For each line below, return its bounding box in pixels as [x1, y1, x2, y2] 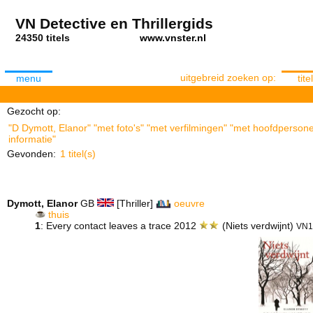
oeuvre [173, 198, 205, 209]
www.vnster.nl [140, 32, 206, 43]
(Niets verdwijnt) [219, 220, 296, 231]
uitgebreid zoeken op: [180, 72, 276, 83]
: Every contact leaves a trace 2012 [41, 220, 199, 231]
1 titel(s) [60, 148, 96, 159]
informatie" [8, 133, 56, 145]
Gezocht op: [7, 105, 61, 117]
